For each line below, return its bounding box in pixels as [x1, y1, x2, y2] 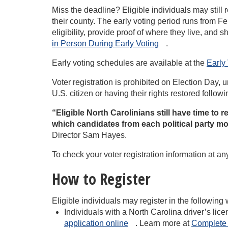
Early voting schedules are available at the [52, 59, 207, 67]
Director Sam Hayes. [52, 131, 127, 139]
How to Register [52, 168, 151, 189]
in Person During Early [52, 39, 134, 48]
